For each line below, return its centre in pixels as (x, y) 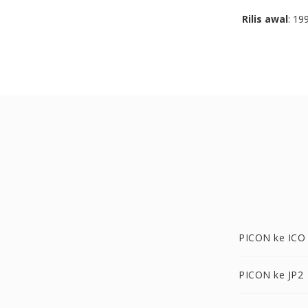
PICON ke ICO (272, 238)
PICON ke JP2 (271, 275)
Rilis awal (265, 19)
